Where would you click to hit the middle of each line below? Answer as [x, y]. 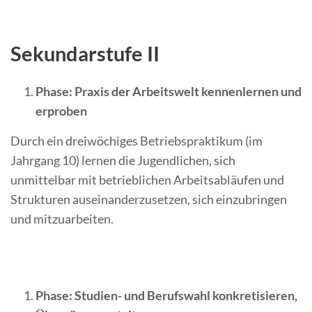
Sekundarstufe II [85, 54]
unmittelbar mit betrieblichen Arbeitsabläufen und [147, 180]
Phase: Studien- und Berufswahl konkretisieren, [166, 296]
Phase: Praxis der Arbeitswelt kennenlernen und [169, 92]
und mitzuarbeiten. [62, 219]
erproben [61, 111]
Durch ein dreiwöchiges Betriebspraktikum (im [136, 141]
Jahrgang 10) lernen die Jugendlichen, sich [123, 161]
